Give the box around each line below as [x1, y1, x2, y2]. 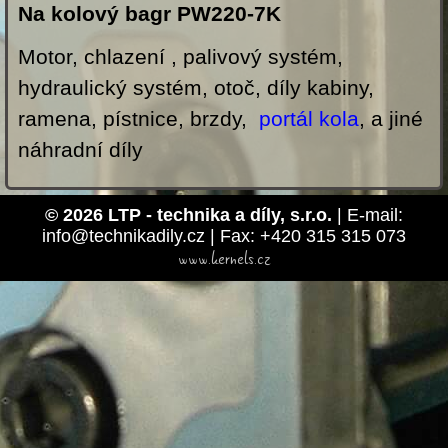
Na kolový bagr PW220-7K [18, 2, 281, 26]
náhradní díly [18, 138, 143, 162]
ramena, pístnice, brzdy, [18, 107, 259, 131]
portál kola [259, 107, 359, 131]
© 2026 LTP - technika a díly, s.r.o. [45, 205, 332, 226]
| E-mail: [332, 205, 403, 226]
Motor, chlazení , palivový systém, [18, 45, 343, 69]
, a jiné [359, 107, 423, 131]
